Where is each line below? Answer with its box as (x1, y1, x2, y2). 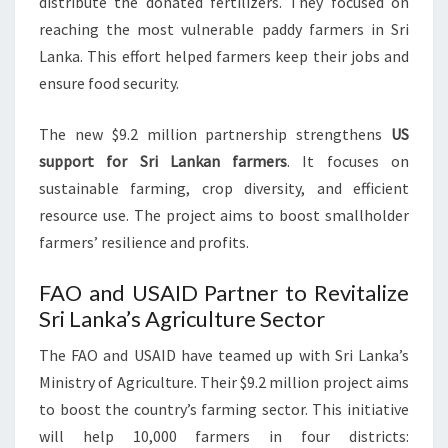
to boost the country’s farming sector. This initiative (39, 399, 409, 420)
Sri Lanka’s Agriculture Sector (39, 305, 325, 333)
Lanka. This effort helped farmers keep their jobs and (39, 46, 409, 67)
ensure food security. (39, 73, 179, 94)
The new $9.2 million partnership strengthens (39, 124, 391, 145)
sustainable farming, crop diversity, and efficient (39, 178, 409, 199)
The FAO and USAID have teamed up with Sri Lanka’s (39, 345, 409, 366)
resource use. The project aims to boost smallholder (39, 205, 409, 226)
